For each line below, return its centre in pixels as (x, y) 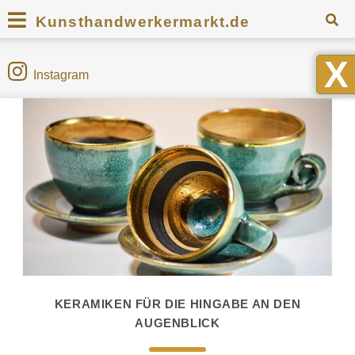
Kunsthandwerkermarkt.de (143, 22)
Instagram (61, 75)
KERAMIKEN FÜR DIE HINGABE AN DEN (177, 304)
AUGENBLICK (177, 323)
